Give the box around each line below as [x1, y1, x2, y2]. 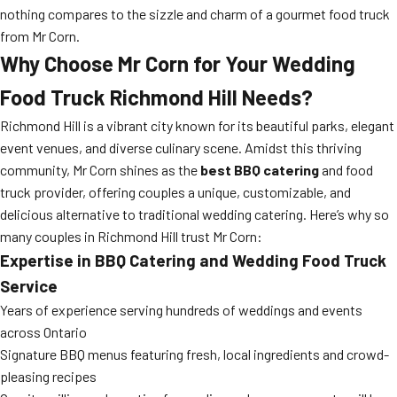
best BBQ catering [200, 161, 319, 178]
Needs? [237, 84, 313, 110]
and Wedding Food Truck [196, 250, 386, 270]
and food [319, 161, 373, 178]
